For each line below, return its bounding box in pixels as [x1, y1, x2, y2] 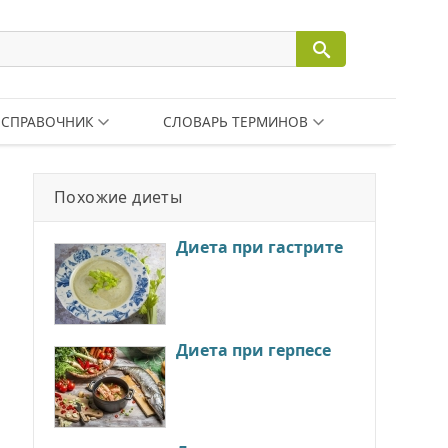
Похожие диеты [54, 186, 183, 208]
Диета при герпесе [176, 339, 331, 361]
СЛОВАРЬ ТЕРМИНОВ [162, 112, 308, 131]
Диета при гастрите [176, 236, 343, 258]
